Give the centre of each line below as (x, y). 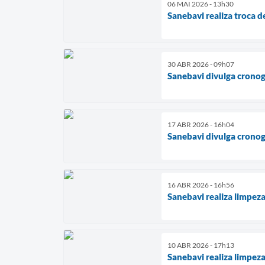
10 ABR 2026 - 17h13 (201, 245)
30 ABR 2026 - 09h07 (201, 64)
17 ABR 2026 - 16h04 (201, 124)
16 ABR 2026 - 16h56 (201, 185)
